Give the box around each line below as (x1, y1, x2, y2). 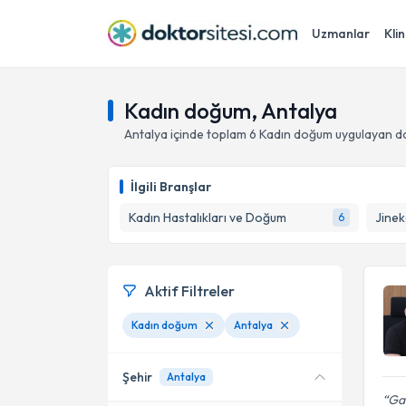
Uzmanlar (312, 25, 370, 42)
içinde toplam (168, 126, 249, 142)
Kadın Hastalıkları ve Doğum (129, 209, 286, 226)
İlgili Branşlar (130, 179, 211, 195)
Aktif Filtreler (144, 282, 235, 300)
